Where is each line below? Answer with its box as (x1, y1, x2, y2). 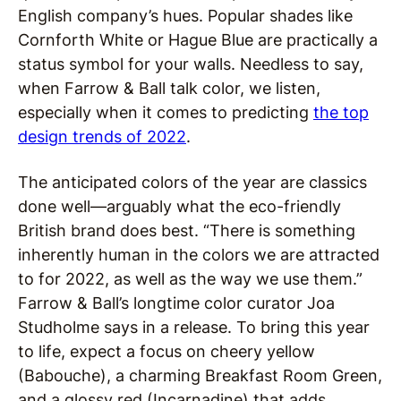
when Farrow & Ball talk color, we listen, (18, 79, 320, 98)
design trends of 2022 (18, 127, 186, 146)
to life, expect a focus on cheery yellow (18, 342, 315, 361)
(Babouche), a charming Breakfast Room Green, (18, 366, 382, 385)
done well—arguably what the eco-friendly (18, 197, 341, 216)
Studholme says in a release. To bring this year (18, 318, 370, 337)
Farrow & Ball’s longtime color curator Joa (18, 294, 335, 312)
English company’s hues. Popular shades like (18, 6, 353, 25)
